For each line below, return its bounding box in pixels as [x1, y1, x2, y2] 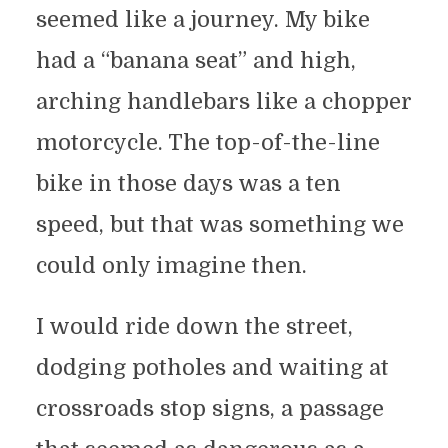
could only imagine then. [35, 253, 307, 279]
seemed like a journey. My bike [35, 7, 370, 33]
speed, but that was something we [35, 212, 404, 238]
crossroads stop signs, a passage [35, 396, 384, 422]
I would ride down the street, [35, 314, 353, 340]
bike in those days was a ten [35, 171, 341, 197]
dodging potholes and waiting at [35, 355, 389, 381]
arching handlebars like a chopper [35, 89, 412, 115]
